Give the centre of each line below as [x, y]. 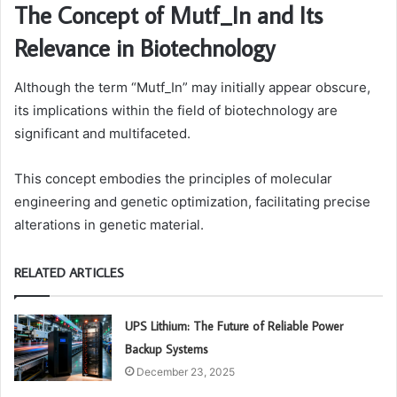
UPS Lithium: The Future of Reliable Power [234, 326]
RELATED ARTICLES [69, 272]
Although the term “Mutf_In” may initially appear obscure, [192, 87]
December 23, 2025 [186, 371]
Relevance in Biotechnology [144, 48]
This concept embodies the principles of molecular [173, 178]
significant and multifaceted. [102, 133]
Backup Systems [167, 349]
